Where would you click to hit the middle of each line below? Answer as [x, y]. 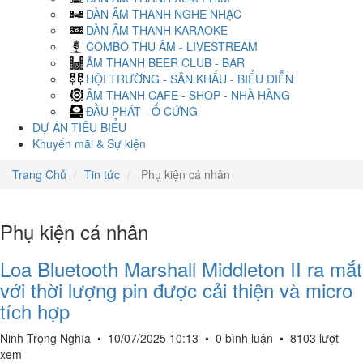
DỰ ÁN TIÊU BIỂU [79, 127]
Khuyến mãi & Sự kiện [89, 143]
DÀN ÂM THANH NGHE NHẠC [164, 14]
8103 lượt [314, 338]
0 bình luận [244, 338]
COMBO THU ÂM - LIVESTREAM [172, 46]
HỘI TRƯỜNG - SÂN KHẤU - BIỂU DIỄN [190, 79]
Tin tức [102, 174]
